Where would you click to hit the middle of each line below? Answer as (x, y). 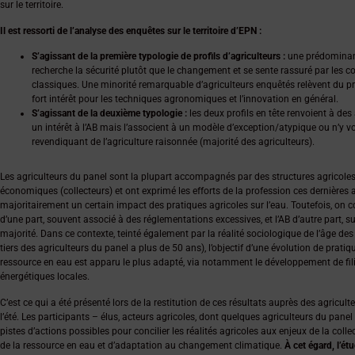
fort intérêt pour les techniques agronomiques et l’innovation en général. (186, 99)
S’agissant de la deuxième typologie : (109, 114)
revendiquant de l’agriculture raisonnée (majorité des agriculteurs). (174, 142)
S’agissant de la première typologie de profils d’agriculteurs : (158, 57)
